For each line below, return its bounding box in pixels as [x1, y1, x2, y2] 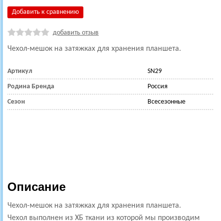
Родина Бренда [7, 83, 54, 90]
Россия [147, 83, 168, 90]
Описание [7, 180, 66, 193]
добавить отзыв [53, 29, 99, 37]
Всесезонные [147, 98, 185, 106]
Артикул [7, 68, 32, 75]
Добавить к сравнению [12, 8, 79, 16]
